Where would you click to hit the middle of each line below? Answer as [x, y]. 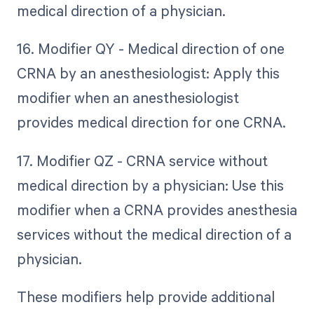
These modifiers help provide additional [145, 296]
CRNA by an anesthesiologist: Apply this [148, 73]
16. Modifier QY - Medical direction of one [150, 49]
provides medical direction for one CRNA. [151, 122]
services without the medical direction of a [154, 234]
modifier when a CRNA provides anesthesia [157, 209]
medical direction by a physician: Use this [150, 185]
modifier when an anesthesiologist [128, 98]
